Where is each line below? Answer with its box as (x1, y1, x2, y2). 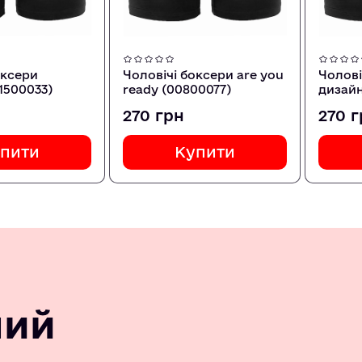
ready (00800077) (122, 82, 231, 97)
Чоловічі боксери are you (122, 68, 284, 82)
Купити (174, 143, 235, 162)
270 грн (122, 107, 184, 125)
